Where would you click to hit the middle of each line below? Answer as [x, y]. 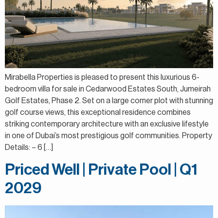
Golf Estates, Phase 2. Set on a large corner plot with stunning [109, 101]
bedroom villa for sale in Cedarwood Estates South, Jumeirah [108, 89]
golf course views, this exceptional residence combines [98, 113]
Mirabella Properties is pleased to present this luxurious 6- [102, 78]
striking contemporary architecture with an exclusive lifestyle [107, 124]
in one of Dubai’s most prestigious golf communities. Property [109, 136]
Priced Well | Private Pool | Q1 [101, 170]
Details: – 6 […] [29, 148]
